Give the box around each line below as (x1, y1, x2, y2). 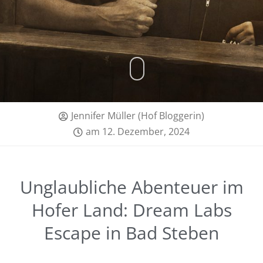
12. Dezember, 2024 (102, 125, 190, 138)
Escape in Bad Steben (44, 221, 219, 245)
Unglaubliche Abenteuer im (19, 175, 244, 199)
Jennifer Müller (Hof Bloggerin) (71, 109, 204, 122)
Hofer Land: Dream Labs (31, 198, 232, 222)
